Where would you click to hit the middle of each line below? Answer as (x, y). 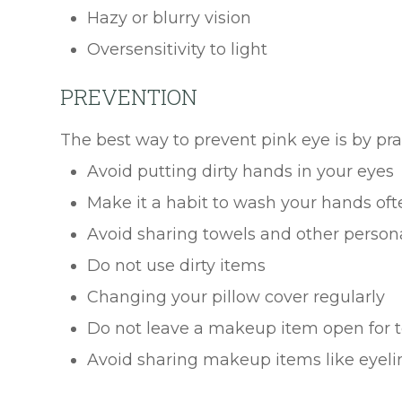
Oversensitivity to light (178, 50)
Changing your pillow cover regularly (236, 297)
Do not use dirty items (177, 266)
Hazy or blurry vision (170, 18)
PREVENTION (129, 97)
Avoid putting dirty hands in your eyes (241, 172)
